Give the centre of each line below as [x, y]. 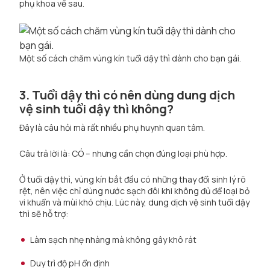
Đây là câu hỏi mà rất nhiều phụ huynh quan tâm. [112, 127]
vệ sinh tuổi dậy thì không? [96, 109]
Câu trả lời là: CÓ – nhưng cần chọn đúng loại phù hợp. [123, 153]
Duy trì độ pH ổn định [70, 263]
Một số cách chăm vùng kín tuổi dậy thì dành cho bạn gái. [130, 58]
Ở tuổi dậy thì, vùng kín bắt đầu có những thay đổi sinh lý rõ [133, 179]
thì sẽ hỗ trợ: [44, 214]
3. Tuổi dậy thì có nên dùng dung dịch [127, 95]
